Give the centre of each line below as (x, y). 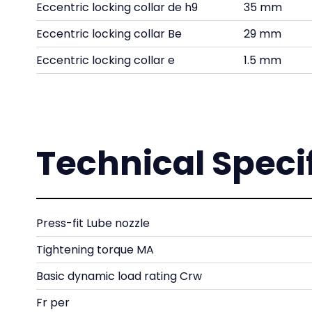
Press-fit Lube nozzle (93, 223)
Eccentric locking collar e (106, 60)
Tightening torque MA (95, 250)
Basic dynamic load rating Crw (119, 276)
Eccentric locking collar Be (109, 34)
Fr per (53, 303)
